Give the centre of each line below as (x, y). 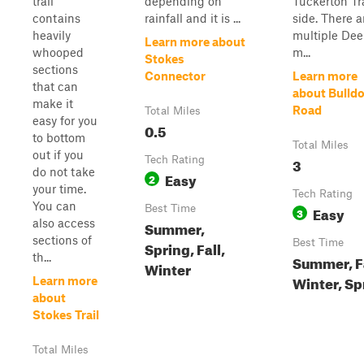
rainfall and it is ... (193, 18)
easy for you (65, 120)
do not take (64, 171)
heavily (52, 35)
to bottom (59, 137)
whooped (58, 52)
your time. (59, 188)
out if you (58, 154)
